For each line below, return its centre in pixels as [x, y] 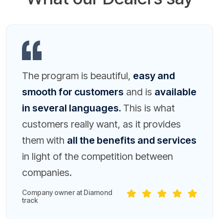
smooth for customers [73, 92]
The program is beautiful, [77, 76]
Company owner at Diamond [67, 192]
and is [139, 92]
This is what [149, 108]
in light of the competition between [98, 156]
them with [44, 140]
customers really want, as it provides [101, 124]
